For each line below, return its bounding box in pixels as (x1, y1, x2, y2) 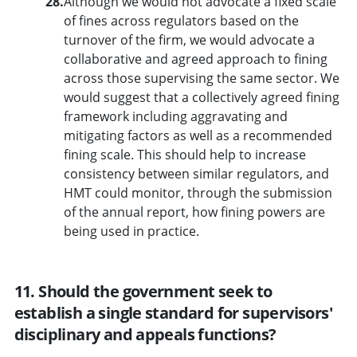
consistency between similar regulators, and (63, 164, 329, 182)
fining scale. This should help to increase (63, 145, 306, 163)
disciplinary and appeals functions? (14, 323, 277, 345)
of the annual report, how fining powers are (63, 202, 325, 221)
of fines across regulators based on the (63, 11, 299, 29)
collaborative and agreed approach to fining (63, 49, 328, 68)
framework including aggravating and (63, 107, 288, 125)
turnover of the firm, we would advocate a (63, 30, 315, 49)
